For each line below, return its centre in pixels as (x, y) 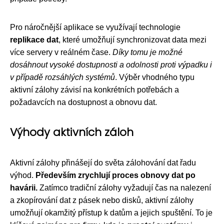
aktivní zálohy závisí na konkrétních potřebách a (94, 89)
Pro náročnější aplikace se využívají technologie (95, 27)
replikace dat (34, 39)
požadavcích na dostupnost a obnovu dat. (83, 102)
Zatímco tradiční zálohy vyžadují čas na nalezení (124, 187)
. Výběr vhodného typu (155, 77)
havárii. (24, 187)
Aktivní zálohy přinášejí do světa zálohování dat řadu (103, 162)
